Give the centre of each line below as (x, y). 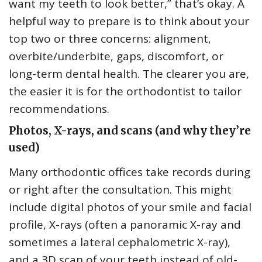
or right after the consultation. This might (120, 190)
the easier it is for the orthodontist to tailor (125, 92)
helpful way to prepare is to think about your (129, 21)
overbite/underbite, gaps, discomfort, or (116, 56)
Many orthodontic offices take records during (130, 172)
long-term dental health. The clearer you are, (129, 74)
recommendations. (59, 109)
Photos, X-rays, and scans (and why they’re (130, 131)
